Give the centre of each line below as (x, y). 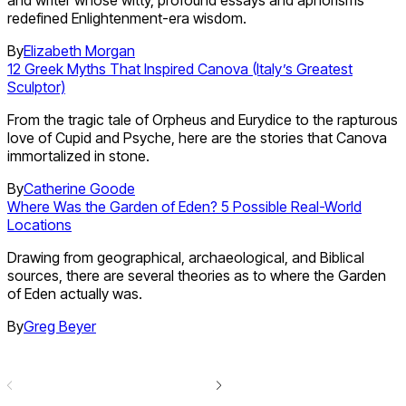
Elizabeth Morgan (79, 51)
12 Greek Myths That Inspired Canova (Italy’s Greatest (180, 69)
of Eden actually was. (75, 294)
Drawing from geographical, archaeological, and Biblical (186, 258)
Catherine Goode (79, 189)
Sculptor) (36, 87)
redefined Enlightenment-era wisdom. (127, 19)
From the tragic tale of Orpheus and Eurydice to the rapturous (203, 120)
